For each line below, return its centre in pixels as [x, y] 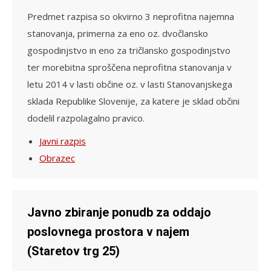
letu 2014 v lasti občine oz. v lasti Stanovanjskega [130, 84]
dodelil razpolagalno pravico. [86, 118]
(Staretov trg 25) [73, 251]
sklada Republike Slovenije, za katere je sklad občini [133, 101]
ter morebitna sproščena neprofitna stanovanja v [129, 67]
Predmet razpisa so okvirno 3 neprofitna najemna [131, 16]
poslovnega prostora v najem [108, 231]
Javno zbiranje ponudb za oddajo [119, 212]
